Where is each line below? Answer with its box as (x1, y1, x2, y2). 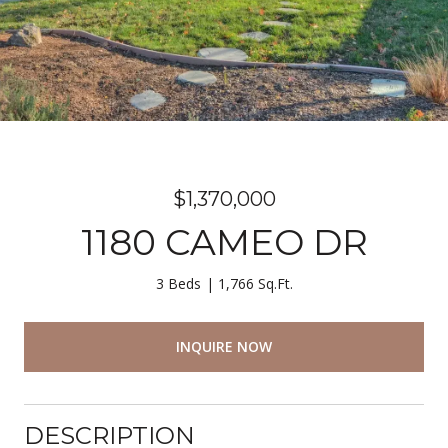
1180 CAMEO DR (80, 220, 368, 264)
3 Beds (155, 274, 201, 293)
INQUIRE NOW (176, 336, 272, 356)
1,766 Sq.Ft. (217, 274, 293, 293)
